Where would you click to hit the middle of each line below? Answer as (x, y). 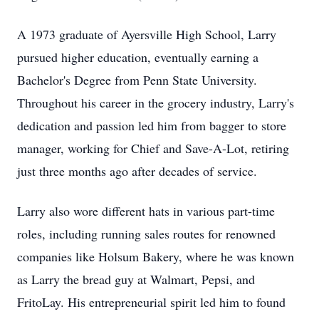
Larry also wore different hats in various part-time (146, 211)
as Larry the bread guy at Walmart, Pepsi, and (136, 279)
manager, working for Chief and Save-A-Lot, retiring (153, 148)
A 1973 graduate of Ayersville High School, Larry (147, 34)
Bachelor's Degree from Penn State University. (137, 80)
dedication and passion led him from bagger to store (152, 125)
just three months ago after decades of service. (137, 171)
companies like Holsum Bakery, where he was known (156, 256)
